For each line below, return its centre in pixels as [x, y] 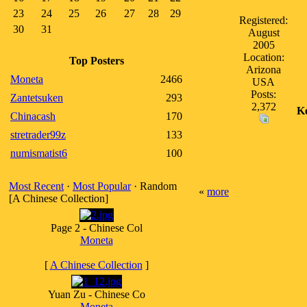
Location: [263, 57]
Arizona [263, 70]
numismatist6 [39, 153]
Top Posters [96, 61]
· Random [154, 186]
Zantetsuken [37, 98]
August [263, 33]
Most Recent [36, 186]
